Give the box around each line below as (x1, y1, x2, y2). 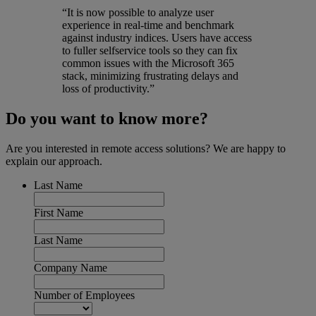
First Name (34, 206, 83, 219)
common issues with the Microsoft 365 (62, 57, 234, 70)
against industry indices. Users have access (62, 32, 252, 44)
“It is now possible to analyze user (62, 6, 214, 19)
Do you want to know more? (6, 109, 208, 128)
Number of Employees (34, 288, 135, 301)
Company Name (34, 261, 107, 274)
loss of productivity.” (62, 83, 154, 95)
